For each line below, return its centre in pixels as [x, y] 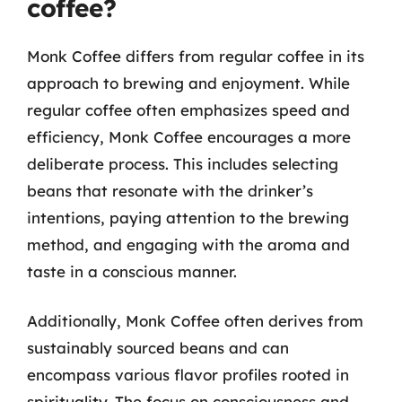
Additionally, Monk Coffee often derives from [195, 321]
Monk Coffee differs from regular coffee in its [196, 56]
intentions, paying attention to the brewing [188, 217]
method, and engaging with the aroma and [188, 244]
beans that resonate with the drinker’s [170, 190]
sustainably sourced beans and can [158, 348]
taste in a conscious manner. [132, 271]
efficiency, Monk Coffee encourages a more [189, 136]
